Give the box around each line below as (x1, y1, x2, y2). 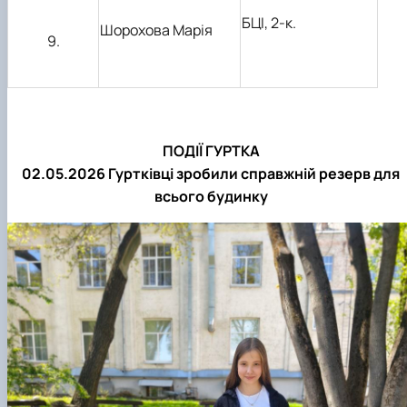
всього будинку (154, 186, 268, 207)
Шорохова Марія (100, 20, 213, 41)
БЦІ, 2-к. (242, 13, 296, 34)
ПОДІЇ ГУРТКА (162, 141, 260, 162)
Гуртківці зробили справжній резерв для (108, 164, 400, 184)
